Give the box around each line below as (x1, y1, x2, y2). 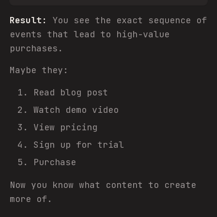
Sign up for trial (33, 139, 124, 150)
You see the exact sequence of (47, 15, 207, 26)
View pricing (33, 122, 97, 133)
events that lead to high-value (10, 29, 170, 40)
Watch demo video (33, 104, 119, 115)
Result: (10, 15, 47, 26)
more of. (10, 193, 52, 204)
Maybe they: (10, 64, 68, 76)
